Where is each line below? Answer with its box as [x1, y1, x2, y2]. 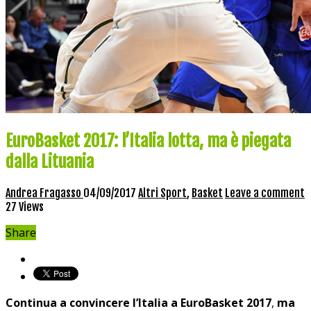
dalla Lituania [6, 151, 94, 172]
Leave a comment [225, 185, 305, 200]
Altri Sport [138, 185, 187, 200]
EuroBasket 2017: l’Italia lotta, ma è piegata [6, 130, 291, 151]
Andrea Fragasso [6, 185, 83, 200]
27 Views [6, 199, 44, 214]
